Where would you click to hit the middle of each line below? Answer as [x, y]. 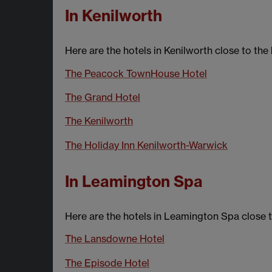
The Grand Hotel [103, 97]
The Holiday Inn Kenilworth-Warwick [146, 145]
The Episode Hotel [107, 263]
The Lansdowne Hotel [115, 239]
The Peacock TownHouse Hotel [136, 73]
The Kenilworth [99, 121]
